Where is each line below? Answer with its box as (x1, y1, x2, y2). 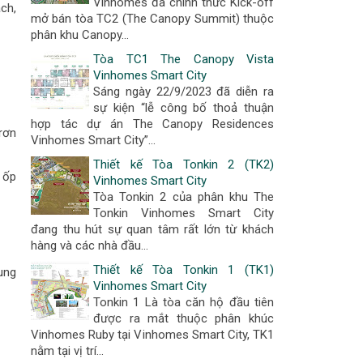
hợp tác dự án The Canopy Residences (31, 117, 274, 131)
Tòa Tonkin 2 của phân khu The (93, 190, 274, 204)
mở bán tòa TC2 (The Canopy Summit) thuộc (31, 11, 274, 26)
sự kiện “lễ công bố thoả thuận (93, 100, 274, 115)
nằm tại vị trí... (31, 344, 104, 358)
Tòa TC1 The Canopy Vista (93, 52, 274, 66)
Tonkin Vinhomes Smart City (93, 206, 274, 220)
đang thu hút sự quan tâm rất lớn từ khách (31, 222, 274, 237)
